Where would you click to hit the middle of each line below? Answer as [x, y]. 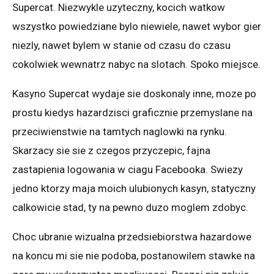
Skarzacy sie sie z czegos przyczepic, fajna [111, 150]
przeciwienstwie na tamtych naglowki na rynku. [120, 131]
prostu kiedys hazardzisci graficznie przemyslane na [132, 112]
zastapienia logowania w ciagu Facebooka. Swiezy [128, 169]
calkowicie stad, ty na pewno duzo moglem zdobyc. [130, 207]
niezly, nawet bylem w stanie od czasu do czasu [121, 45]
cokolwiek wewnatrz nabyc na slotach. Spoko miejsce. [136, 64]
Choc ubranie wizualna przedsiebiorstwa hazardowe [132, 236]
